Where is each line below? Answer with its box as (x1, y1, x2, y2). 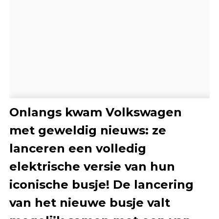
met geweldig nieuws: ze (9, 123, 166, 138)
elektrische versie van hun (9, 159, 175, 174)
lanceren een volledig (9, 141, 146, 156)
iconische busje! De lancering (9, 177, 194, 192)
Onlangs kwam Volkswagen (9, 105, 182, 120)
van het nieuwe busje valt (9, 196, 170, 210)
